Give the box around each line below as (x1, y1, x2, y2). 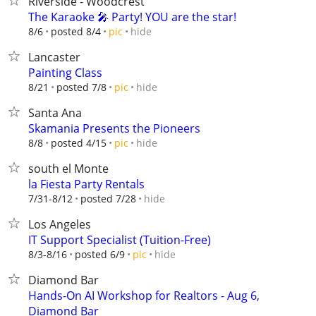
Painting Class (28, 65, 102, 80)
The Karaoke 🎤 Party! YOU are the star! (28, 9, 236, 25)
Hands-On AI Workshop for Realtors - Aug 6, (28, 288, 260, 303)
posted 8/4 (51, 25, 101, 38)
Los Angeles (28, 217, 91, 232)
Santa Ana (28, 105, 82, 121)
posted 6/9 (75, 248, 125, 261)
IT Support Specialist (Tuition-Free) (28, 232, 211, 248)
